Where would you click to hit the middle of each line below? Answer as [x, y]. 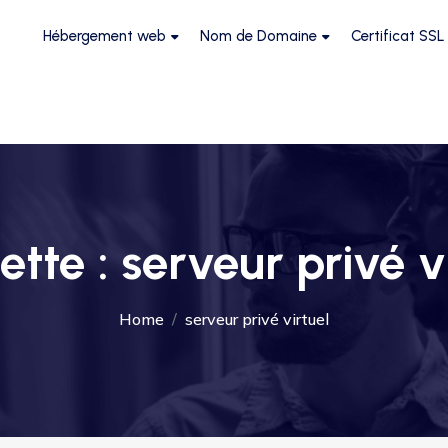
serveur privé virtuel [257, 319]
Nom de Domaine [258, 36]
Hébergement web [104, 36]
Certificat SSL [398, 36]
